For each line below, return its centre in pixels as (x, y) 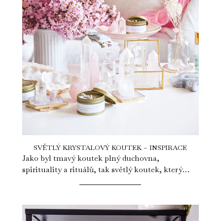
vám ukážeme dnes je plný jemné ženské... (97, 181)
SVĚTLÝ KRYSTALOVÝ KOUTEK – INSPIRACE (110, 147)
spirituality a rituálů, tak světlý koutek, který (102, 169)
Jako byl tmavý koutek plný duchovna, (91, 158)
